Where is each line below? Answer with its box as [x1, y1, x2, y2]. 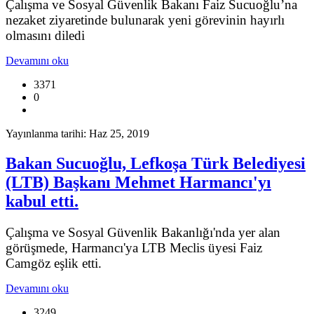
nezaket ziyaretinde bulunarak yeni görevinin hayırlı [6, 13, 285, 28]
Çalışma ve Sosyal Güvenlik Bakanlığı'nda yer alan [6, 224, 280, 240]
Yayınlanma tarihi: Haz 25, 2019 [6, 128, 149, 140]
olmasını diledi [6, 28, 85, 43]
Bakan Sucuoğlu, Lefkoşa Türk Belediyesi [6, 154, 306, 173]
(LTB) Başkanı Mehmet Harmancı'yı [6, 173, 271, 192]
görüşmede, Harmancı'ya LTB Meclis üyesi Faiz [6, 240, 262, 255]
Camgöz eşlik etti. [6, 255, 102, 271]
